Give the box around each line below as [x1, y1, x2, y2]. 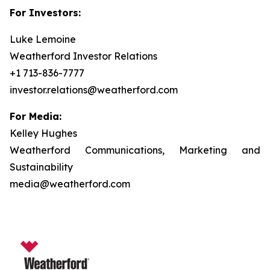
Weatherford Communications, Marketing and [10, 144, 260, 156]
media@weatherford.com [10, 178, 130, 190]
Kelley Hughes [10, 127, 77, 139]
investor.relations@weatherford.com [10, 84, 178, 96]
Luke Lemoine [10, 33, 76, 45]
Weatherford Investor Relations [10, 50, 157, 62]
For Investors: [10, 7, 81, 19]
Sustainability [10, 161, 73, 173]
